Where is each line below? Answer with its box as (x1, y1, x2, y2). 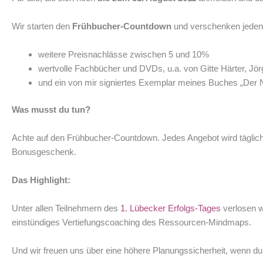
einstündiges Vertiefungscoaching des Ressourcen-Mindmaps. (12, 217, 251, 227)
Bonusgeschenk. (12, 147, 76, 157)
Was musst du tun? (12, 104, 90, 114)
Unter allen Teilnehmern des (12, 203, 120, 213)
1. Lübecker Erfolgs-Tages (120, 203, 221, 213)
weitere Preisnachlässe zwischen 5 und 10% (38, 49, 209, 59)
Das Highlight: (12, 175, 70, 185)
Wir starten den (12, 21, 72, 31)
